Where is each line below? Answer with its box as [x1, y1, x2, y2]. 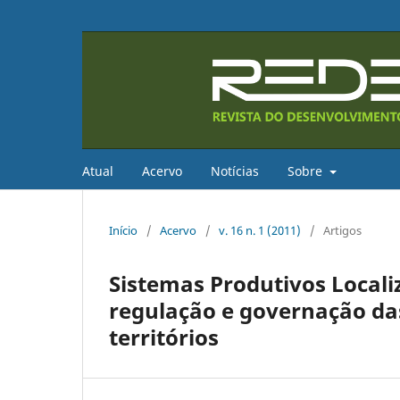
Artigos [323, 222, 362, 239]
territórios [109, 322, 219, 353]
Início [109, 222, 137, 239]
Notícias [211, 162, 259, 180]
